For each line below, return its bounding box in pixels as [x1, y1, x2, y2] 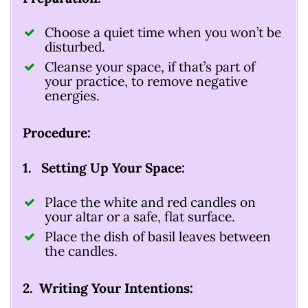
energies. [45, 87, 100, 104]
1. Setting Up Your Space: [23, 159, 185, 176]
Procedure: [23, 124, 91, 141]
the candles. [45, 242, 118, 259]
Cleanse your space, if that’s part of [45, 58, 255, 75]
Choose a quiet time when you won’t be [45, 23, 281, 41]
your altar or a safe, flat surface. [45, 208, 235, 225]
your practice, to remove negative [45, 72, 247, 89]
